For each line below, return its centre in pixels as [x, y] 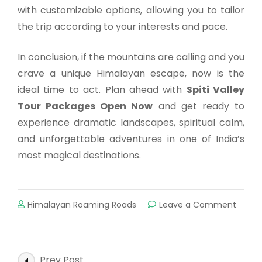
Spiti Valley [215, 89]
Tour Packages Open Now [85, 106]
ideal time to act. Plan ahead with [102, 89]
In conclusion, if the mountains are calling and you [131, 57]
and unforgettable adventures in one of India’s [131, 139]
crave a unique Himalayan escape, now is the [131, 73]
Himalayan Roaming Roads [82, 204]
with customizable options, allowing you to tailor [131, 10]
